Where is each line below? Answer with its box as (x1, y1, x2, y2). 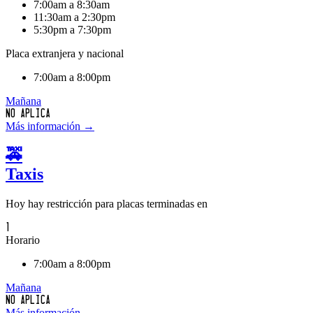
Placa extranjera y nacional (6, 47, 124, 59)
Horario (6, 234, 40, 247)
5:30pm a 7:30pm (34, 23, 111, 36)
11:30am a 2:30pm (34, 10, 115, 23)
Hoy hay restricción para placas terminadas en (6, 198, 208, 210)
